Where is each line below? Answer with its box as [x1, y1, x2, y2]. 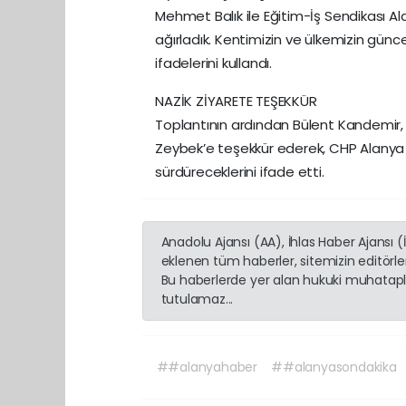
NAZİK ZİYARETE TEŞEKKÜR [155, 91, 317, 111]
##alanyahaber [156, 357, 258, 376]
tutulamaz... [160, 289, 234, 308]
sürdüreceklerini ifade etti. [155, 161, 324, 181]
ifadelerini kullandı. [155, 53, 273, 72]
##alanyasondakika [271, 357, 397, 376]
